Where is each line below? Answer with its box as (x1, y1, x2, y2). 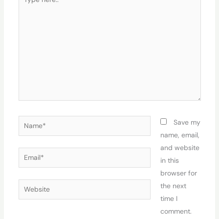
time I (160, 194, 177, 203)
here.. (18, 1, 35, 11)
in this (160, 155, 179, 165)
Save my (173, 117, 200, 127)
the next (160, 181, 186, 190)
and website (160, 143, 199, 152)
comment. (160, 206, 192, 216)
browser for (160, 168, 197, 177)
